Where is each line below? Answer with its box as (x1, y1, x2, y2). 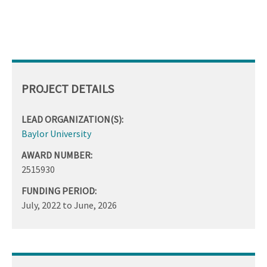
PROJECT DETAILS (21, 80, 114, 96)
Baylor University (21, 127, 91, 139)
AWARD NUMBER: (21, 148, 92, 161)
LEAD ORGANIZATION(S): (21, 113, 123, 125)
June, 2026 (74, 198, 117, 211)
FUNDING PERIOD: (21, 184, 97, 197)
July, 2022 (21, 198, 61, 211)
